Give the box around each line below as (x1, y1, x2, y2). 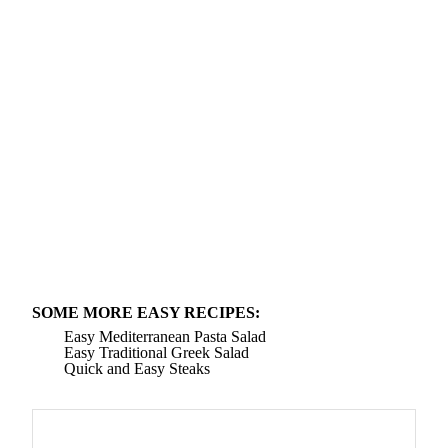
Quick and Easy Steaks (64, 360, 210, 378)
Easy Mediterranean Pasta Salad (64, 328, 266, 346)
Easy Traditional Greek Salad (64, 344, 249, 362)
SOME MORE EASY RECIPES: (32, 304, 260, 322)
